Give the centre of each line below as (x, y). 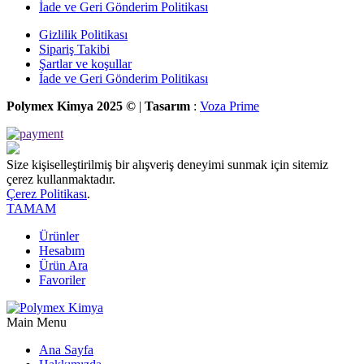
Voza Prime (230, 106)
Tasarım (167, 106)
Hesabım (62, 251)
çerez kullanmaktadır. (61, 180)
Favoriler (62, 280)
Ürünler (59, 236)
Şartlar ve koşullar (85, 64)
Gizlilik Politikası (83, 35)
